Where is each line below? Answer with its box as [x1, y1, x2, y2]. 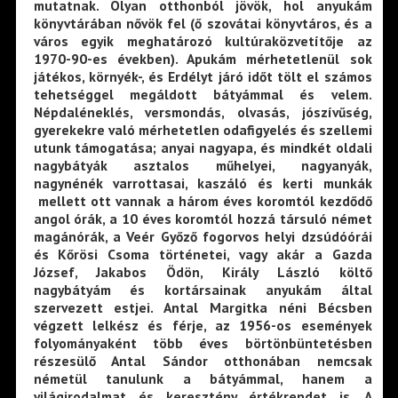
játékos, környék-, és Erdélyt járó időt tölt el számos [33, 67, 372, 85]
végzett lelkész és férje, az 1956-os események [33, 315, 372, 334]
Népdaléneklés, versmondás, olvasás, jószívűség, [33, 102, 372, 121]
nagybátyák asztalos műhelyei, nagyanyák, [33, 155, 372, 174]
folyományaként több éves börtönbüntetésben [33, 333, 372, 352]
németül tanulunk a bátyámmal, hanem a [33, 369, 372, 387]
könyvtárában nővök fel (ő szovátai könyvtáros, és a [33, 13, 372, 32]
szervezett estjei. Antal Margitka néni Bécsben [33, 298, 372, 316]
